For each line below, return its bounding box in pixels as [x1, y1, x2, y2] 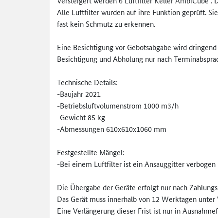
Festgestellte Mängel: [57, 146, 125, 157]
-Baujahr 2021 [57, 88, 101, 99]
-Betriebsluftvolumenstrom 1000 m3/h [57, 100, 179, 110]
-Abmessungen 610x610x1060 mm [57, 123, 166, 134]
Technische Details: [57, 76, 118, 87]
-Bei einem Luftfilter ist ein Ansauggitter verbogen [57, 158, 216, 169]
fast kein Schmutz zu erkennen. [57, 18, 157, 29]
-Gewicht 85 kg [57, 111, 105, 122]
